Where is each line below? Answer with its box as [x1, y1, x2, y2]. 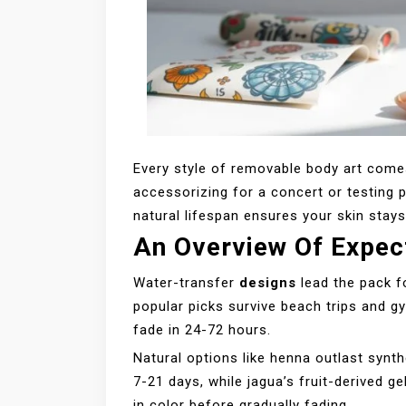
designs [239, 274, 296, 291]
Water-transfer [133, 274, 239, 291]
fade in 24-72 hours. [133, 321, 271, 338]
